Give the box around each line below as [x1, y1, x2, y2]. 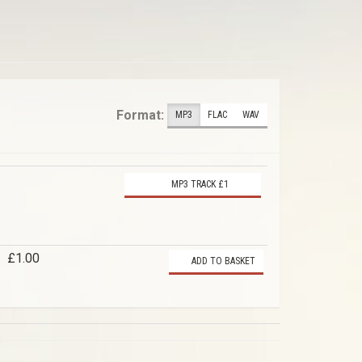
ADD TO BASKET [189, 255, 255, 267]
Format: [116, 107, 164, 123]
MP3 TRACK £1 [169, 179, 229, 191]
